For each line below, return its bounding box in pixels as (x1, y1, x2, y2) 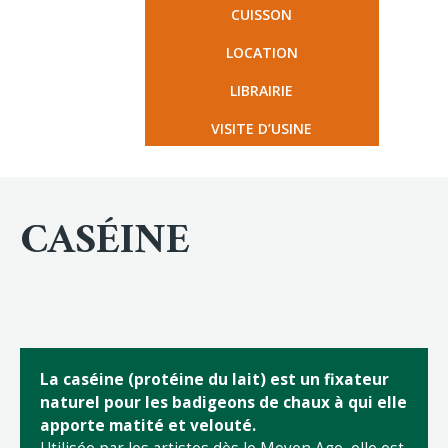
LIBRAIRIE (230, 80, 293, 100)
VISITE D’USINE (211, 118, 312, 138)
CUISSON (231, 4, 292, 24)
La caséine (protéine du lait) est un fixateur (40, 369, 389, 391)
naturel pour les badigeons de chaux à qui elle (40, 392, 407, 414)
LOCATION (225, 42, 298, 62)
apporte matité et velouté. (40, 415, 256, 437)
